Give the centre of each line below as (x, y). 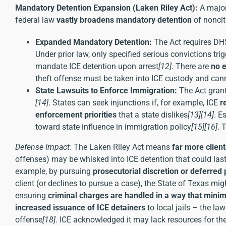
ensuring (32, 195)
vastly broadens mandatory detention (124, 20)
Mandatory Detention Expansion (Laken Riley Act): (106, 8)
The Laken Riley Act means (122, 147)
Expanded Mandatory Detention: (94, 42)
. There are (191, 66)
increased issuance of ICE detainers (80, 207)
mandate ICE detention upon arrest (97, 66)
